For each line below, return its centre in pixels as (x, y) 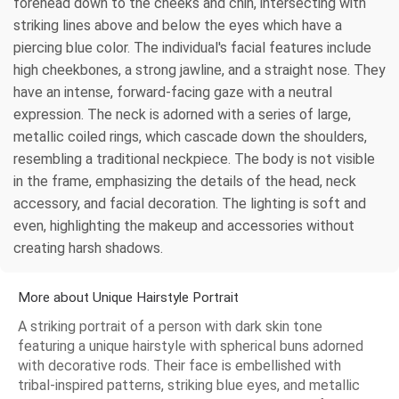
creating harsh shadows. (88, 248)
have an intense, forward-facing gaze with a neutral (173, 93)
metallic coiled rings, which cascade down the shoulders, (190, 137)
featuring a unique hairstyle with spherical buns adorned (191, 346)
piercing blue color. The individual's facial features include (192, 48)
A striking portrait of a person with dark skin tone (170, 327)
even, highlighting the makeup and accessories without (184, 226)
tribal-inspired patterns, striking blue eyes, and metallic (189, 386)
